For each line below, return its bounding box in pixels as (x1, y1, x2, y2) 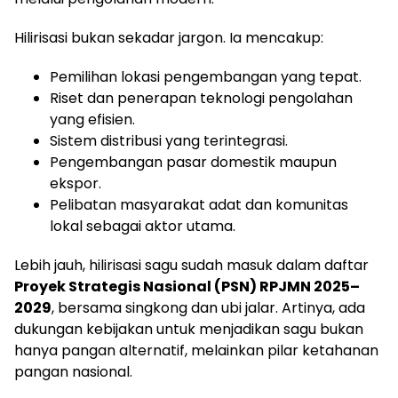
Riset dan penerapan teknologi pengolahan (50, 88, 353, 108)
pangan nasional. (14, 362, 132, 382)
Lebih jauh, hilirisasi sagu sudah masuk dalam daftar (14, 255, 369, 275)
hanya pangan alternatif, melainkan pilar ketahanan (14, 340, 378, 361)
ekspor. (50, 173, 101, 194)
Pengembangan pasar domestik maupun (50, 152, 337, 172)
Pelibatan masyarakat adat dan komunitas (50, 195, 348, 215)
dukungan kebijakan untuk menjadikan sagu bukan (14, 319, 363, 339)
